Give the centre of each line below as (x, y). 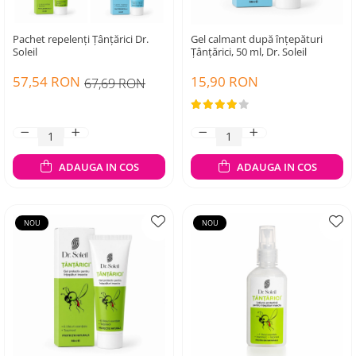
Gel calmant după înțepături (257, 39)
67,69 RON (115, 83)
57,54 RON (46, 81)
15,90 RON (224, 81)
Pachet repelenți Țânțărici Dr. (81, 39)
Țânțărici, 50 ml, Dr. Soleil (249, 52)
